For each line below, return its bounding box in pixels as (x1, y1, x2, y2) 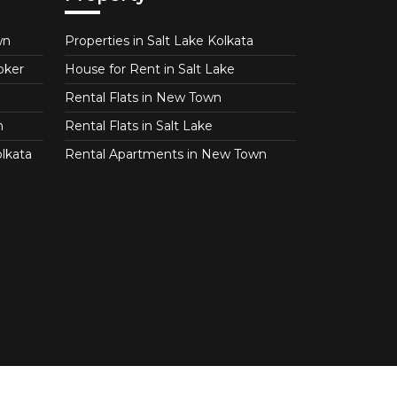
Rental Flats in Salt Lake (65, 118, 213, 135)
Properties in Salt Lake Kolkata (65, 33, 253, 50)
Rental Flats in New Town (65, 90, 222, 106)
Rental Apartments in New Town (65, 146, 267, 163)
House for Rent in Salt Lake (65, 61, 235, 78)
